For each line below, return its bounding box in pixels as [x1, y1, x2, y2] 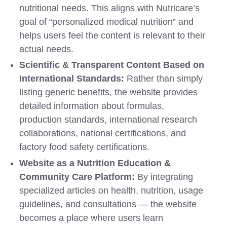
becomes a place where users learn [19, 212, 164, 223]
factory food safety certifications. [19, 142, 150, 153]
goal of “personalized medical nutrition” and [19, 17, 194, 27]
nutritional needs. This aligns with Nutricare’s [19, 3, 200, 14]
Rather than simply [124, 73, 203, 84]
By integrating [135, 171, 194, 182]
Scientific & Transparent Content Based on [19, 60, 205, 70]
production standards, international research [19, 115, 198, 125]
